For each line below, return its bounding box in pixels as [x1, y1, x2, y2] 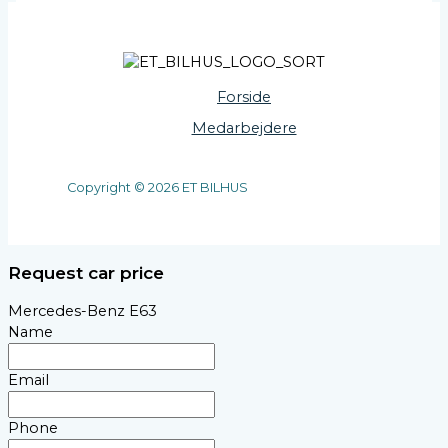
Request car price [8, 262, 164, 284]
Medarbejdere [191, 119, 297, 138]
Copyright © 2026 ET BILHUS [67, 179, 248, 195]
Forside [217, 88, 271, 107]
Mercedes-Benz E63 [8, 301, 157, 320]
